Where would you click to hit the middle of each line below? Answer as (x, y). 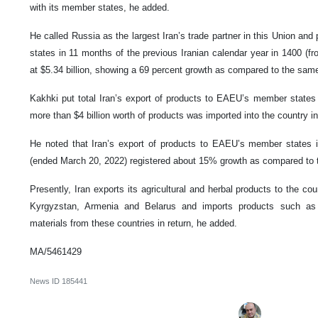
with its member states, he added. (101, 8)
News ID (46, 281)
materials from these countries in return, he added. (133, 224)
